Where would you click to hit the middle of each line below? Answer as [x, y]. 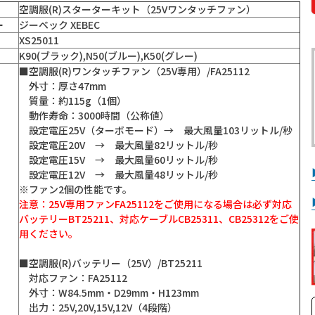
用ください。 [49, 234]
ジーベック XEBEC [59, 25]
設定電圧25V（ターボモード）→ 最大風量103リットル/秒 [156, 130]
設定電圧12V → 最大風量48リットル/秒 [118, 175]
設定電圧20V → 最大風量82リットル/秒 [118, 145]
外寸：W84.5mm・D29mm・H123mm [109, 293]
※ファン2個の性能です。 [76, 189]
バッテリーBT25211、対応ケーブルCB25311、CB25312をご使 [159, 219]
